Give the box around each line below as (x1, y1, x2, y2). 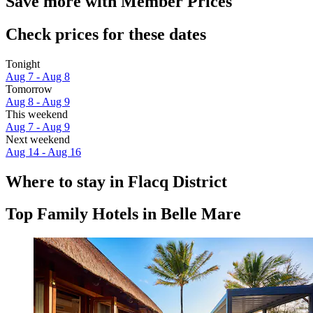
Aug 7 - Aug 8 (6, 70, 70, 82)
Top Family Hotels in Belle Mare (6, 205, 241, 224)
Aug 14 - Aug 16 (6, 145, 81, 158)
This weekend (6, 108, 68, 120)
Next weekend (6, 133, 70, 145)
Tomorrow (6, 82, 52, 95)
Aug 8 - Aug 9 (6, 95, 70, 108)
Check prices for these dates (6, 24, 206, 43)
